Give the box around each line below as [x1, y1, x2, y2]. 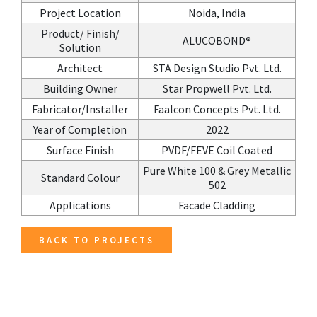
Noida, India [188, 6, 246, 20]
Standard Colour [40, 171, 120, 185]
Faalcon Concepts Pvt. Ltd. [153, 102, 281, 116]
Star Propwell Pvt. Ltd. [162, 81, 272, 96]
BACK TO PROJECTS [39, 234, 154, 246]
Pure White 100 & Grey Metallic [143, 163, 291, 178]
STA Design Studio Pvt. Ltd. [152, 61, 282, 75]
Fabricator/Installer [32, 102, 128, 116]
